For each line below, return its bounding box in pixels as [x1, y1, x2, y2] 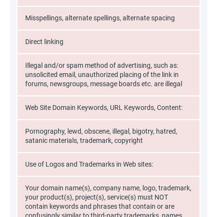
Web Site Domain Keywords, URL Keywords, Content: [25, 104, 183, 111]
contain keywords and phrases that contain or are [25, 202, 174, 210]
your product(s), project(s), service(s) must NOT [25, 193, 168, 201]
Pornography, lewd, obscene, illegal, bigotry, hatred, [25, 127, 177, 135]
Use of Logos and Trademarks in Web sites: [25, 160, 153, 168]
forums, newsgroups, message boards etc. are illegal [25, 80, 182, 88]
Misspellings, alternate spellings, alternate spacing [25, 14, 175, 22]
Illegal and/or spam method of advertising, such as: [25, 62, 178, 69]
